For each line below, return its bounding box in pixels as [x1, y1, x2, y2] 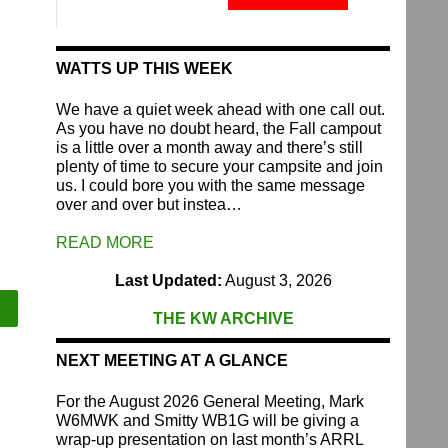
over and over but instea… [56, 195, 242, 213]
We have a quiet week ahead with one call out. [56, 100, 385, 118]
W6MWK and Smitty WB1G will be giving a [56, 411, 359, 429]
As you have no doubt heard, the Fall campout [56, 119, 381, 137]
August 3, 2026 [221, 271, 332, 289]
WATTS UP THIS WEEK [56, 59, 233, 77]
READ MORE [56, 233, 154, 251]
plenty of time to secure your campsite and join [56, 157, 383, 175]
